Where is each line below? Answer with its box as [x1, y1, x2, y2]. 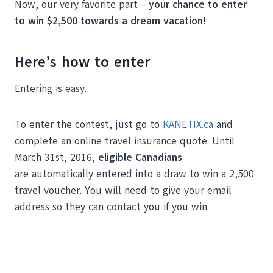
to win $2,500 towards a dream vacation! [15, 13, 205, 28]
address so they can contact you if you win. [15, 199, 209, 214]
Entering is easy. [15, 81, 87, 96]
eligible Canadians [98, 150, 182, 165]
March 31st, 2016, [15, 150, 98, 165]
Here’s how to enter [15, 51, 150, 72]
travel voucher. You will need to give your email [15, 183, 232, 197]
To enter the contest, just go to [15, 117, 163, 132]
